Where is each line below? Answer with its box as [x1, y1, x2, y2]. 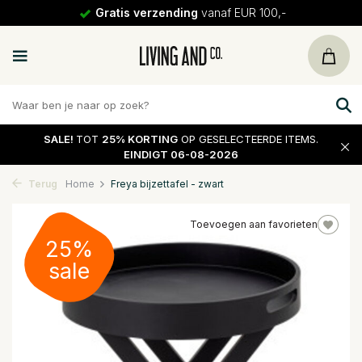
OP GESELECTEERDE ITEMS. [178, 132, 318, 145]
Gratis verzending [95, 6, 198, 19]
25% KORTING [102, 132, 178, 145]
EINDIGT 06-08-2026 [124, 147, 238, 161]
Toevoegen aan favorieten [190, 218, 318, 230]
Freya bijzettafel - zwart [111, 178, 224, 190]
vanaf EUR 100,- [197, 6, 286, 19]
